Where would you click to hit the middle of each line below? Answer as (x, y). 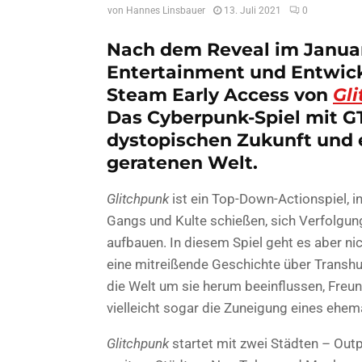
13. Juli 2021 (253, 11)
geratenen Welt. (182, 162)
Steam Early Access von (220, 95)
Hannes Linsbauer (166, 11)
